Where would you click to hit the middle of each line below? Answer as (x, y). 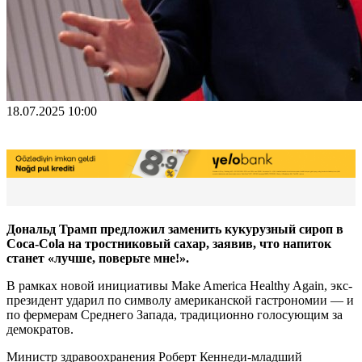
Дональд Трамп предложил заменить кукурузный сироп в (175, 229)
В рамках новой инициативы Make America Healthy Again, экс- (179, 285)
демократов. (40, 329)
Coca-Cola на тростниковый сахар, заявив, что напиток (169, 243)
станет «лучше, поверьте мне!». (98, 258)
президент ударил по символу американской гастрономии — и (180, 300)
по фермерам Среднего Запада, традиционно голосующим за (175, 314)
